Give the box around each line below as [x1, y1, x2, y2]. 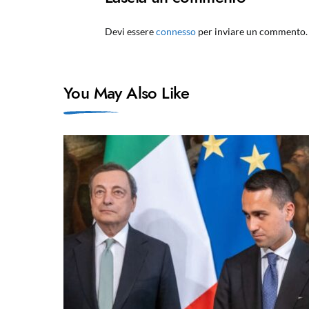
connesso [156, 26, 196, 37]
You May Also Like [63, 81, 190, 104]
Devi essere [105, 26, 156, 37]
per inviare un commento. [196, 26, 308, 37]
